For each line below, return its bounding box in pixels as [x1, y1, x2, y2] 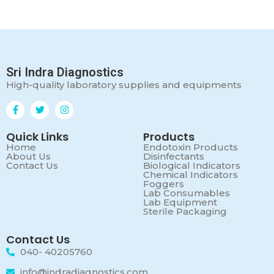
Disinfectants [143, 150, 204, 162]
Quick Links [6, 128, 68, 144]
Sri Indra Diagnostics [6, 65, 124, 80]
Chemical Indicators [143, 168, 238, 180]
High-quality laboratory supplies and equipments [6, 79, 242, 91]
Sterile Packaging [143, 205, 227, 217]
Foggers [143, 177, 184, 190]
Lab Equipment [143, 196, 217, 208]
